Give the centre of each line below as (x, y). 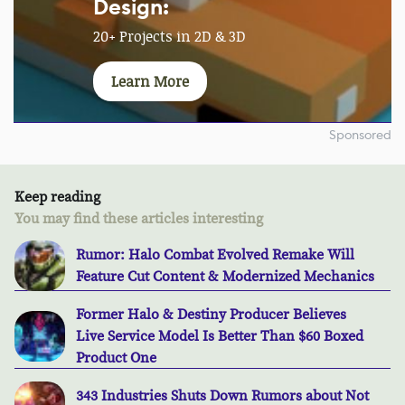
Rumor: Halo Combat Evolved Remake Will (215, 255)
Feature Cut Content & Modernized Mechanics (225, 277)
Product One (116, 358)
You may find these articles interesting (139, 219)
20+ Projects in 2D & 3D (170, 37)
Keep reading (57, 198)
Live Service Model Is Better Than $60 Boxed (220, 337)
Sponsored (360, 135)
